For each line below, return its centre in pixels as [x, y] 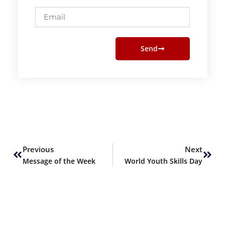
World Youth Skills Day [163, 161]
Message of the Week [59, 161]
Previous [38, 149]
